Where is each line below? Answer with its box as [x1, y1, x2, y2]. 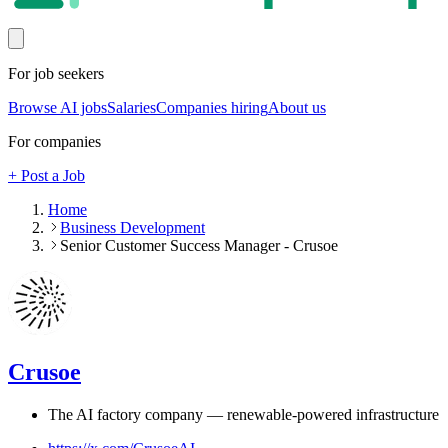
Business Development [60, 219, 205, 237]
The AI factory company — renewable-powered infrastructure [48, 406, 439, 424]
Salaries [107, 99, 156, 117]
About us [268, 99, 326, 117]
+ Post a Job [8, 167, 85, 185]
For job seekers [8, 65, 104, 83]
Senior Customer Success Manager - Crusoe [60, 237, 338, 255]
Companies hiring [156, 99, 268, 117]
